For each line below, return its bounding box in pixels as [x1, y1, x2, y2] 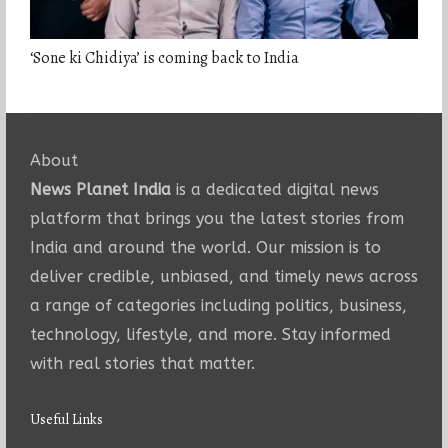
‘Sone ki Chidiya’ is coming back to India [29, 47, 299, 70]
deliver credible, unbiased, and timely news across [29, 267, 418, 287]
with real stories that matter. [29, 354, 255, 374]
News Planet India [29, 180, 171, 200]
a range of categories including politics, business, [29, 296, 407, 316]
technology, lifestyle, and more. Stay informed [29, 325, 391, 345]
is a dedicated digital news [170, 180, 379, 200]
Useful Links [29, 410, 103, 430]
